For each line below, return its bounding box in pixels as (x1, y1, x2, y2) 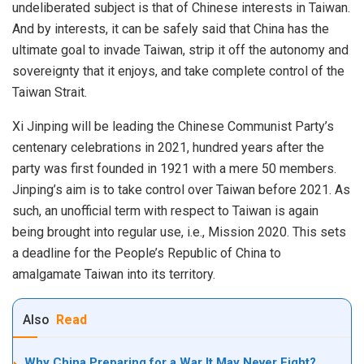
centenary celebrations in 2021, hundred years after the (12, 140, 324, 156)
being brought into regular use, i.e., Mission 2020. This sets (12, 224, 346, 240)
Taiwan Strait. (12, 84, 87, 101)
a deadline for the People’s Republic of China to (12, 245, 281, 262)
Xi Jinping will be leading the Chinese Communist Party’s (12, 119, 334, 135)
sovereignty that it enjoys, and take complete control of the (12, 63, 344, 80)
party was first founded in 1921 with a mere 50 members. (12, 161, 336, 177)
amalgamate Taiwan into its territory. (12, 266, 215, 283)
